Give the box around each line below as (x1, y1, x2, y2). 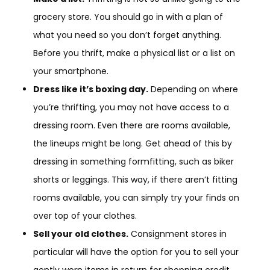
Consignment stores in (128, 227, 227, 240)
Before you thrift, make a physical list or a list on (33, 46, 235, 59)
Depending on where (148, 83, 238, 95)
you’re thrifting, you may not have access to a (33, 101, 229, 113)
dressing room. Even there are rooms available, (33, 119, 230, 131)
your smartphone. (33, 64, 108, 77)
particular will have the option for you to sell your (33, 245, 239, 258)
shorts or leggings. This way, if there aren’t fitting (33, 173, 237, 186)
